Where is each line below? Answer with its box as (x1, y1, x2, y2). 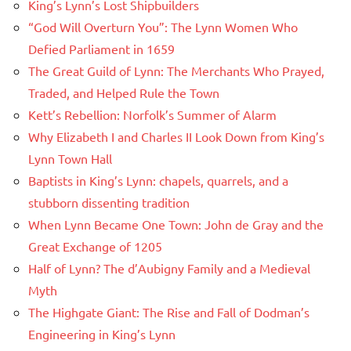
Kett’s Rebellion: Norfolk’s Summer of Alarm (28, 107, 277, 123)
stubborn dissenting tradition (28, 194, 190, 211)
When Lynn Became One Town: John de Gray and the (28, 216, 324, 233)
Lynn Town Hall (28, 150, 112, 167)
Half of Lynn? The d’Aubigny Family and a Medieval (28, 260, 310, 277)
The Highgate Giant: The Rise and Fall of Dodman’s (28, 304, 309, 320)
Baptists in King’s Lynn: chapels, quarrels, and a (28, 172, 288, 189)
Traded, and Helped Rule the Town (28, 85, 219, 101)
